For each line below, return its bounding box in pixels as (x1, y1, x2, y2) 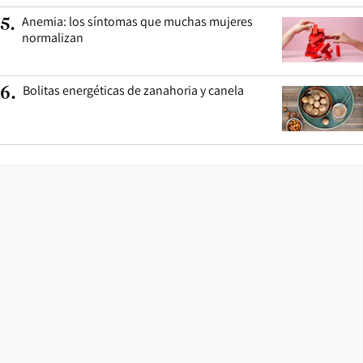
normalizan (22, 28, 83, 46)
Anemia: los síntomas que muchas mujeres (22, 12, 253, 30)
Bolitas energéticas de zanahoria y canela (23, 81, 244, 99)
